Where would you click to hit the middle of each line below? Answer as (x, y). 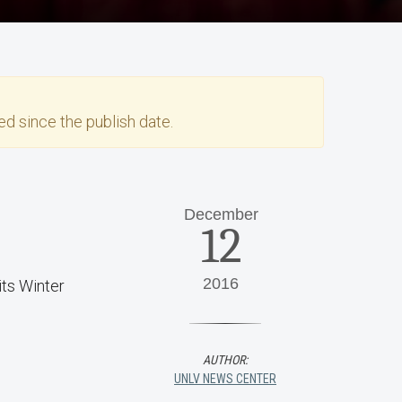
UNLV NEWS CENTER (225, 379)
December (221, 214)
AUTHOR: (225, 360)
